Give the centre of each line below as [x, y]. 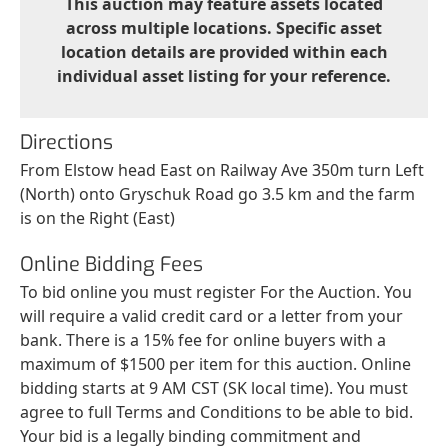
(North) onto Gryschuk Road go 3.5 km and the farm [217, 193]
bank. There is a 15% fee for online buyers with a [203, 339]
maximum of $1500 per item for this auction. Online [215, 363]
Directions [66, 142]
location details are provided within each [224, 51]
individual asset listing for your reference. [224, 75]
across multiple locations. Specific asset [224, 27]
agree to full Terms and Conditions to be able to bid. [216, 411]
